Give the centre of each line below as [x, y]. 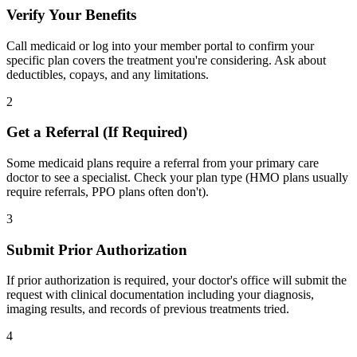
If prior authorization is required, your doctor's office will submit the [177, 280]
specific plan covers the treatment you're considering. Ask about [166, 60]
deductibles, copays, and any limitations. [108, 74]
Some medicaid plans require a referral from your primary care [163, 163]
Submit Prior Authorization [97, 249]
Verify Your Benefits [71, 14]
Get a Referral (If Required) [97, 132]
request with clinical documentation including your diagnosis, [160, 295]
